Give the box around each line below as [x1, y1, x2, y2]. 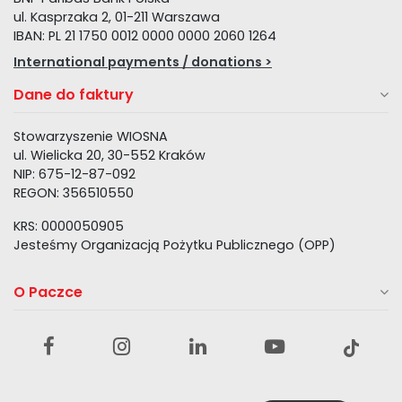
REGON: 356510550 [13, 184, 134, 202]
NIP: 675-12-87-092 [13, 165, 135, 183]
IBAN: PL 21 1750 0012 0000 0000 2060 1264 [13, 27, 276, 45]
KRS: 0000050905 [13, 217, 124, 235]
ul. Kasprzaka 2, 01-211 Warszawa [13, 8, 220, 26]
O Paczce [13, 282, 83, 302]
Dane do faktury [13, 84, 134, 105]
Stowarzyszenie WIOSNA [13, 127, 168, 145]
